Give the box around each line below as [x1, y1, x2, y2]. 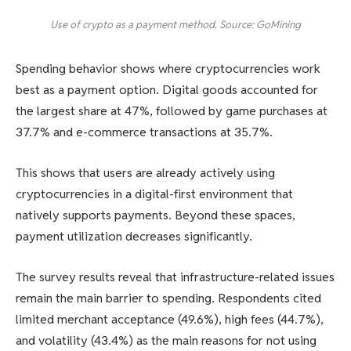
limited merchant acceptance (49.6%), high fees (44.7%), [16, 310, 324, 327]
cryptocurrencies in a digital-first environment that [16, 185, 293, 202]
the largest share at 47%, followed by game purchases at [16, 103, 327, 120]
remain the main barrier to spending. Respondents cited [16, 289, 321, 306]
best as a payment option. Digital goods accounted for [16, 81, 318, 99]
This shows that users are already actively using [16, 164, 275, 181]
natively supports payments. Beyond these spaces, [16, 206, 295, 223]
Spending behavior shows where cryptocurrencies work [16, 60, 320, 78]
